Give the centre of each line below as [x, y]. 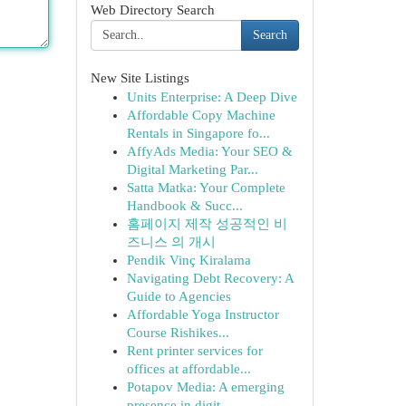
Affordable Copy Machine [201, 115]
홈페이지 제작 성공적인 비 [207, 224]
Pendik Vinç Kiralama [188, 260]
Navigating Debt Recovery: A [210, 278]
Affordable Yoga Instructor [203, 314]
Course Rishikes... [178, 333]
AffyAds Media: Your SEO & [209, 151]
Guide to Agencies [179, 296]
